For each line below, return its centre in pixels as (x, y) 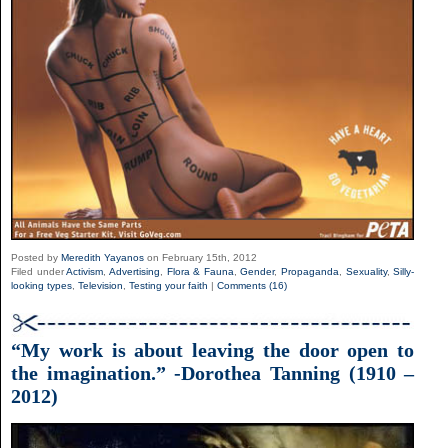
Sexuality (366, 272)
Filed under (39, 272)
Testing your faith (168, 286)
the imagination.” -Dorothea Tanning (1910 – (213, 373)
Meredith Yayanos (102, 258)
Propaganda (310, 272)
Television (100, 286)
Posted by (36, 258)
